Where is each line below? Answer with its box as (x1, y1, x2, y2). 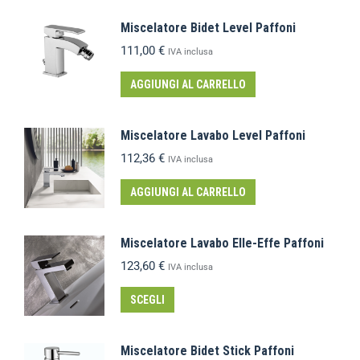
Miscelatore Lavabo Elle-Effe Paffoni (121, 235, 324, 251)
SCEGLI (130, 292, 165, 306)
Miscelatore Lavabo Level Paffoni (121, 127, 305, 143)
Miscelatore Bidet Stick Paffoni (121, 342, 294, 358)
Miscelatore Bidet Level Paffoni (121, 19, 296, 35)
